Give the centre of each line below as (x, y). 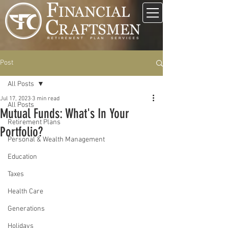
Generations (26, 209)
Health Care (25, 192)
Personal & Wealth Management (56, 140)
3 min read (46, 99)
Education (22, 157)
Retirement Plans (34, 122)
